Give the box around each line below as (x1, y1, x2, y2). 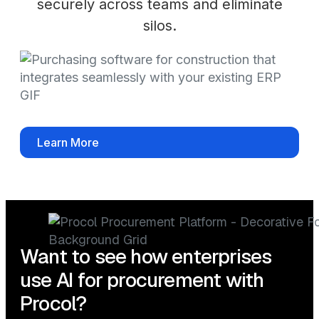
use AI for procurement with (20, 267, 264, 293)
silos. (142, 17, 177, 35)
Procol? (20, 291, 87, 317)
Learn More (37, 135, 99, 150)
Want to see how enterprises (20, 244, 272, 270)
